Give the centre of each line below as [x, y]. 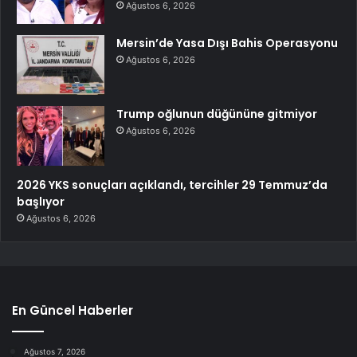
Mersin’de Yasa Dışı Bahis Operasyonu [227, 43]
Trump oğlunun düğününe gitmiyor [217, 114]
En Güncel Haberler [73, 311]
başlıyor [41, 202]
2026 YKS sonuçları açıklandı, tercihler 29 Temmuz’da [172, 185]
